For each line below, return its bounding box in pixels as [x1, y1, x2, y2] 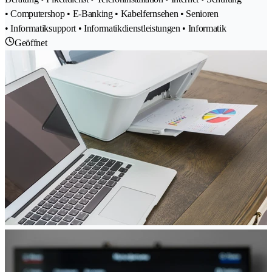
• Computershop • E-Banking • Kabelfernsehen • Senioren [5, 8, 219, 19]
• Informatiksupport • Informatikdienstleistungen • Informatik [5, 23, 226, 34]
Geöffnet [15, 38, 47, 49]
